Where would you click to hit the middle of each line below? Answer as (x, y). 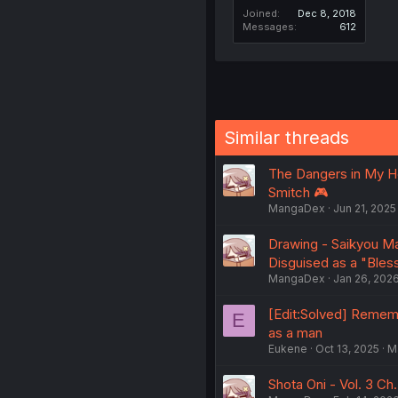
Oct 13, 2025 (347, 349)
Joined (259, 14)
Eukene (287, 349)
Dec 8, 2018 (326, 14)
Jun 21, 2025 (364, 209)
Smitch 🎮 (298, 193)
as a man (295, 333)
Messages (268, 27)
